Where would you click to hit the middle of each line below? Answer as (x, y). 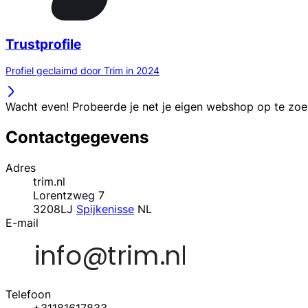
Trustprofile (43, 44)
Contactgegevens (77, 137)
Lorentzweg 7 (69, 196)
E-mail (22, 223)
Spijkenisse (105, 209)
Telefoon (28, 295)
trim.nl (49, 182)
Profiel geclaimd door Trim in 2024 (82, 71)
